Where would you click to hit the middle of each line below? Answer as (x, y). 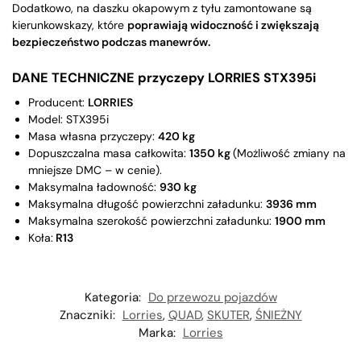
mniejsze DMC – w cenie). (95, 170)
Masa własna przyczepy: (93, 136)
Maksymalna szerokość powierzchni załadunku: (151, 220)
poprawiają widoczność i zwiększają (223, 25)
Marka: (158, 332)
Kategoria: (114, 297)
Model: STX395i (68, 119)
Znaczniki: (89, 315)
